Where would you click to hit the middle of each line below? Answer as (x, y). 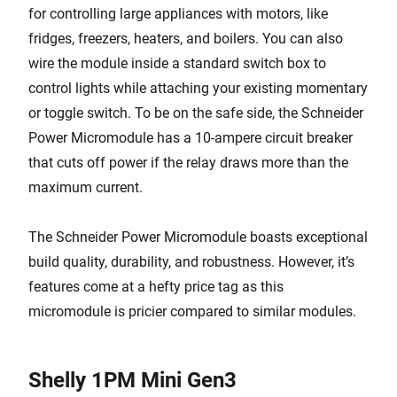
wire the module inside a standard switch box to (177, 63)
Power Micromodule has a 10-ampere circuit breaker (191, 138)
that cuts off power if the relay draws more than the (188, 163)
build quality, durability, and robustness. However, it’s (191, 262)
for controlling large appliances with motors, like (178, 14)
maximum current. (86, 187)
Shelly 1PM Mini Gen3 (132, 380)
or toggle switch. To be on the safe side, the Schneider (196, 113)
